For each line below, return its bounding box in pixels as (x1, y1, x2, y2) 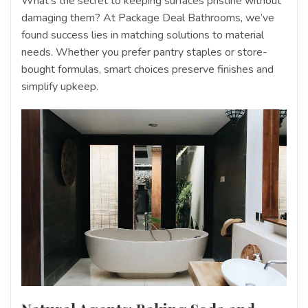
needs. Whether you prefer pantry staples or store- (21, 44, 267, 60)
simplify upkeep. (21, 78, 98, 94)
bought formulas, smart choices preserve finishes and (21, 61, 274, 77)
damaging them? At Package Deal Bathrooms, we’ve (21, 10, 274, 25)
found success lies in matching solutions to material (21, 27, 264, 43)
